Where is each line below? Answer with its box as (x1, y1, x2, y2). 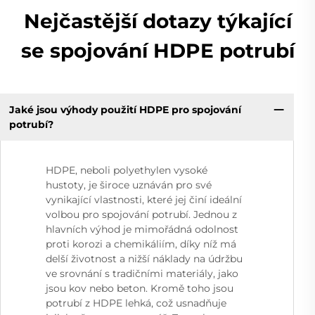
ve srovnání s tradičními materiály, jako (46, 267, 238, 281)
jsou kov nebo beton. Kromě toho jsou (46, 282, 233, 295)
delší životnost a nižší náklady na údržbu (46, 252, 243, 266)
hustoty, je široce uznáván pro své (46, 179, 212, 192)
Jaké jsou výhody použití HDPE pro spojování (8, 103, 241, 116)
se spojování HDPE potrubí (20, 39, 295, 63)
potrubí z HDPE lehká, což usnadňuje (46, 297, 226, 310)
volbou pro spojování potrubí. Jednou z (46, 208, 237, 221)
